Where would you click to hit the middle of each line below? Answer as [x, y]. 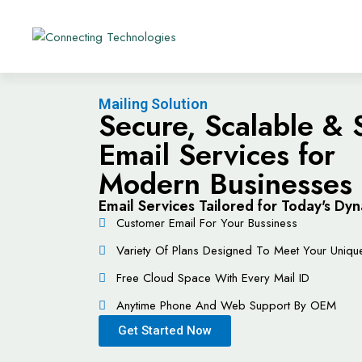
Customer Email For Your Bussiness [207, 223]
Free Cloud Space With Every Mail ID [213, 278]
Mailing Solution [153, 104]
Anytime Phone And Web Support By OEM [226, 305]
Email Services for [217, 155]
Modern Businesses [225, 184]
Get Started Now [165, 330]
